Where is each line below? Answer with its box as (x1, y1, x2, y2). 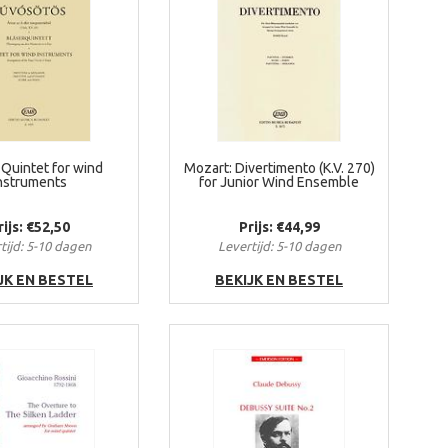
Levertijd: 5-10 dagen (217, 239, 341, 253)
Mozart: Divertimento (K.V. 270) (183, 160, 375, 176)
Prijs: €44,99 (238, 219, 320, 235)
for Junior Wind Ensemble (199, 174, 359, 190)
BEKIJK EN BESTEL (215, 272, 343, 288)
